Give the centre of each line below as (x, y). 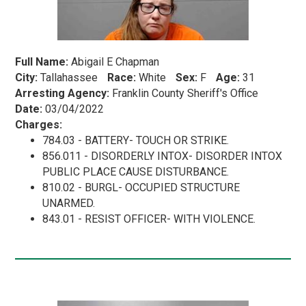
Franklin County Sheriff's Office (184, 94)
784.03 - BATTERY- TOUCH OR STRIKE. (136, 141)
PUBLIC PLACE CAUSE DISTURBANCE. (136, 172)
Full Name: (42, 62)
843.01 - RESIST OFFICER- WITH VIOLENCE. (149, 219)
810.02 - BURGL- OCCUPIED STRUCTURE (141, 188)
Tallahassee (69, 78)
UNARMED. (69, 204)
